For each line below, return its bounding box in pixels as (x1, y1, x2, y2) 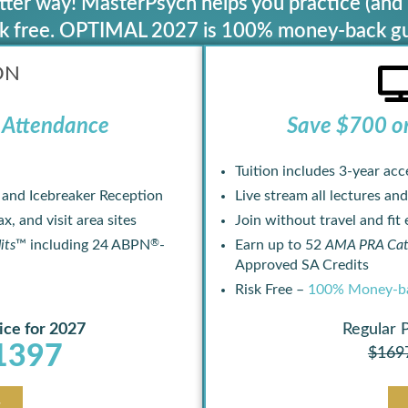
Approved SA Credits (235, 258, 369, 272)
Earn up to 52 (235, 238, 321, 252)
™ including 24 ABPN (15, 238, 150, 252)
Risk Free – (235, 282, 308, 297)
